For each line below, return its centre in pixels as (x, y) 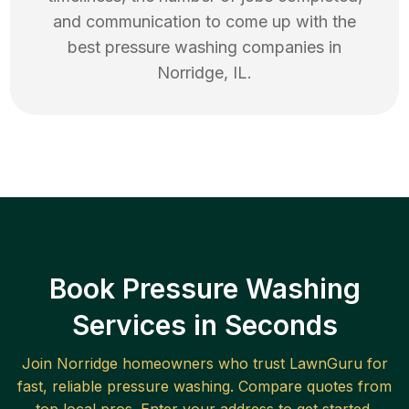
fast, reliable (62, 387)
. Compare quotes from (311, 387)
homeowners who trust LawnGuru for (252, 364)
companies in (289, 47)
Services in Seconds (204, 325)
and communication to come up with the (204, 22)
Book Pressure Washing (204, 289)
